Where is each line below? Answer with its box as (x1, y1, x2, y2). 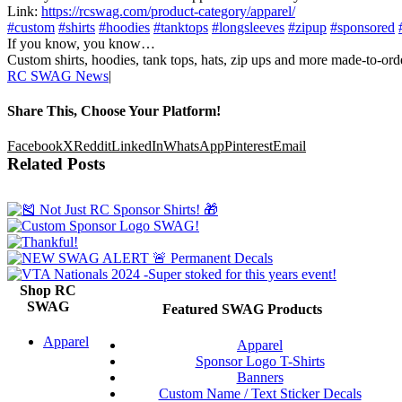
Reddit (74, 138, 111, 154)
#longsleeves (212, 19, 284, 35)
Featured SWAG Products (162, 301, 322, 318)
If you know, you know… (7, 35, 155, 51)
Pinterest (224, 138, 273, 154)
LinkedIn (111, 138, 163, 154)
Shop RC (20, 283, 76, 299)
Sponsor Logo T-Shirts (195, 353, 325, 369)
